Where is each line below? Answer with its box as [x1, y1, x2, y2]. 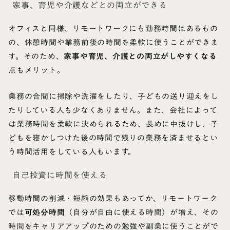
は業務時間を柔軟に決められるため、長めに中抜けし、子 [8, 116, 219, 132]
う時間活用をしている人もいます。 [8, 144, 136, 160]
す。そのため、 [8, 48, 64, 64]
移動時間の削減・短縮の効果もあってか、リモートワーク [8, 190, 218, 206]
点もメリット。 [8, 62, 65, 78]
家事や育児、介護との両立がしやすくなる [64, 48, 217, 64]
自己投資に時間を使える [12, 167, 107, 184]
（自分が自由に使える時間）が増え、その [65, 204, 219, 220]
